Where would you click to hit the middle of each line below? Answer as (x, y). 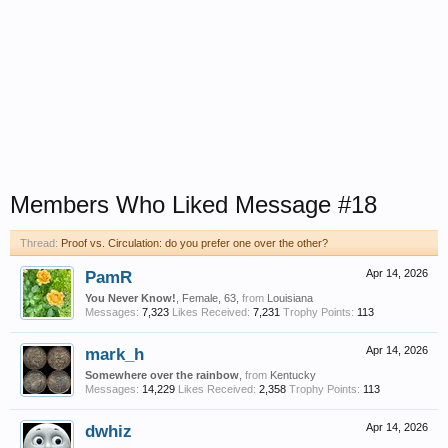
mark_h (114, 354)
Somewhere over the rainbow (162, 375)
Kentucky (293, 375)
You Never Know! (130, 298)
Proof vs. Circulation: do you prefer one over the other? (194, 243)
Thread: (39, 243)
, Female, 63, (209, 298)
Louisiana (290, 298)
